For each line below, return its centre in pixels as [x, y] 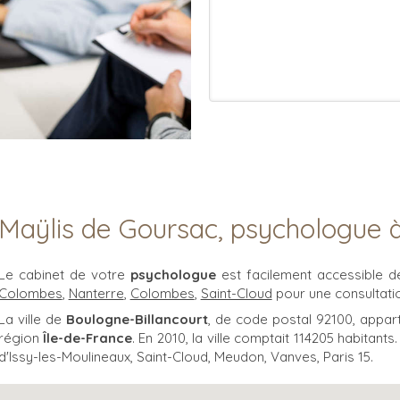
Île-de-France [88, 338]
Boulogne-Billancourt [137, 319]
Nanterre [96, 293]
